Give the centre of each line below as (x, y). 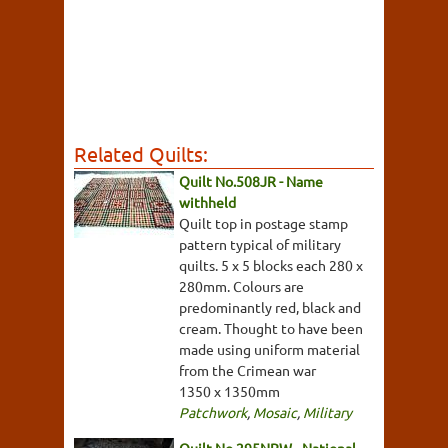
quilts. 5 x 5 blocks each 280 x (271, 265)
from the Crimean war (247, 370)
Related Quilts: (141, 153)
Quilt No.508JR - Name (251, 181)
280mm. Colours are (241, 286)
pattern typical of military (260, 244)
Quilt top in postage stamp (263, 223)
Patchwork (213, 412)
